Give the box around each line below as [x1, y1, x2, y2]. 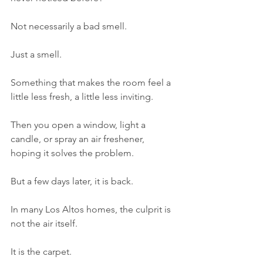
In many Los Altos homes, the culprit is [11, 204, 173, 215]
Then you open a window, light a [11, 119, 148, 130]
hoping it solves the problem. [11, 147, 134, 159]
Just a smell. [11, 49, 62, 60]
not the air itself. [11, 218, 77, 229]
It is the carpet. [11, 246, 72, 257]
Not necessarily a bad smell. [11, 21, 127, 32]
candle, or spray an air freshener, [11, 133, 147, 144]
